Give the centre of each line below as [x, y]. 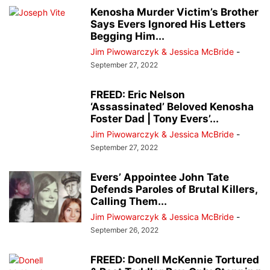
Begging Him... [127, 36]
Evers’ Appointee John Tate [160, 177]
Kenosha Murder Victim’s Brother [174, 12]
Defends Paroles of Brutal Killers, [174, 190]
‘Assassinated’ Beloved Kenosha [172, 107]
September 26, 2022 [124, 230]
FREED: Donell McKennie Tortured [175, 260]
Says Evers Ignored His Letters [168, 24]
